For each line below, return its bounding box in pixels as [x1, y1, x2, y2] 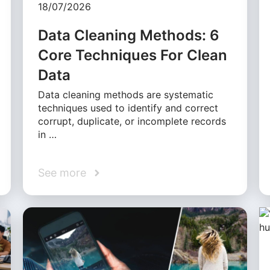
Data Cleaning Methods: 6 [38, 27, 220, 45]
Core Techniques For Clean [38, 46, 228, 64]
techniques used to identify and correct [38, 102, 219, 115]
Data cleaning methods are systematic [38, 89, 214, 101]
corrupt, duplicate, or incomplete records [38, 115, 227, 128]
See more [38, 166, 87, 180]
